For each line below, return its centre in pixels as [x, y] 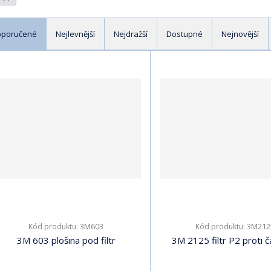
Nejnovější [240, 34]
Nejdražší [131, 34]
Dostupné [184, 34]
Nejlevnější [75, 34]
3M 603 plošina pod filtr [66, 240]
